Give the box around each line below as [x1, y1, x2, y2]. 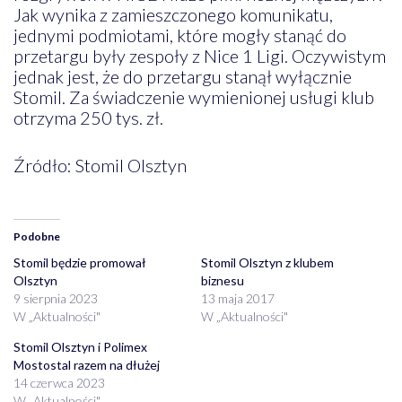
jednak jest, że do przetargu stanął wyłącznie [13, 65, 352, 87]
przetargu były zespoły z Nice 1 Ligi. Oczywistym [13, 44, 386, 66]
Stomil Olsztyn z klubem [201, 254, 334, 270]
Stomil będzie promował [13, 254, 146, 270]
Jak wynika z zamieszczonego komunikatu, [13, 3, 333, 25]
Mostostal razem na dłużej [13, 356, 160, 372]
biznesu [201, 272, 244, 288]
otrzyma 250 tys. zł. [13, 106, 163, 128]
